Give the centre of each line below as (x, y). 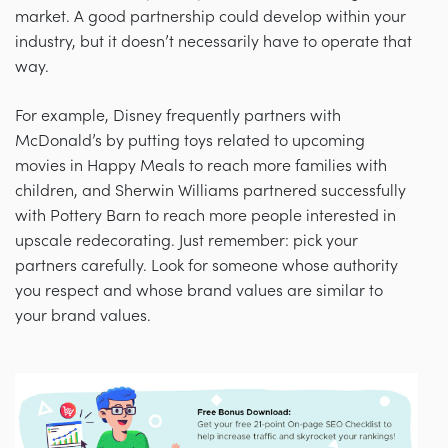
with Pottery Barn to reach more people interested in (205, 216)
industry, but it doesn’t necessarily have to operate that (213, 42)
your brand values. (83, 316)
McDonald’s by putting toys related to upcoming (190, 141)
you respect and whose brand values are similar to (199, 291)
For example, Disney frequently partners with (178, 116)
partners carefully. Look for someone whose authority (206, 266)
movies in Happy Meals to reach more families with (201, 166)
